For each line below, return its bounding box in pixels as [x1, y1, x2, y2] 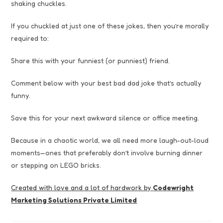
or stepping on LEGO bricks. [11, 161, 102, 170]
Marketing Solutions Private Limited [11, 196, 137, 205]
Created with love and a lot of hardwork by [11, 183, 153, 192]
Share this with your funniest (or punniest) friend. [11, 56, 170, 65]
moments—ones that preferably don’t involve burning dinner [11, 148, 203, 157]
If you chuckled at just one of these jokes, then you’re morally [11, 21, 209, 30]
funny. [11, 91, 31, 100]
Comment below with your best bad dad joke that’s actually [11, 79, 202, 88]
